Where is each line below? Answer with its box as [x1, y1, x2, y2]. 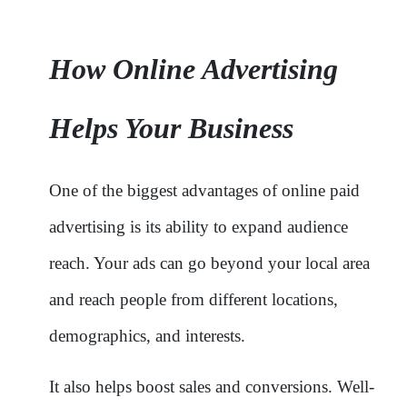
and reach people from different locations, [49, 289, 338, 309]
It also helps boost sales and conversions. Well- [49, 376, 374, 396]
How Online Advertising [49, 52, 338, 85]
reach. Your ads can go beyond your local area [49, 253, 370, 273]
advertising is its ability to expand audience [49, 216, 348, 236]
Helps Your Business [49, 111, 293, 144]
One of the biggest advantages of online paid [49, 180, 360, 200]
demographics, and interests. [49, 325, 245, 345]
